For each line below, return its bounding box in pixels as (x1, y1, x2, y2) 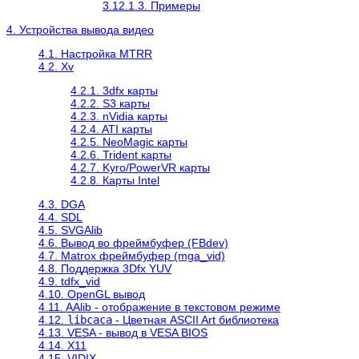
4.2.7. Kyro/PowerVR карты (71, 160, 210, 174)
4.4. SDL (38, 210, 83, 224)
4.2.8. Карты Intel (71, 173, 159, 187)
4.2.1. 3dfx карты (71, 83, 158, 97)
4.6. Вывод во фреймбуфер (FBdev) (38, 236, 228, 249)
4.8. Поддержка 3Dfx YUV (38, 261, 171, 275)
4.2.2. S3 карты (71, 96, 150, 110)
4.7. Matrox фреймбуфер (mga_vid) (38, 248, 225, 262)
